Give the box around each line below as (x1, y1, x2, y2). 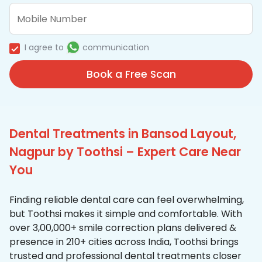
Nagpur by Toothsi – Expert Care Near (9, 143, 241, 161)
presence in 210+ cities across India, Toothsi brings (9, 235, 239, 249)
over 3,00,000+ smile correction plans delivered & (9, 221, 236, 235)
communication (82, 42, 149, 54)
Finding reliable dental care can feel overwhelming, (9, 193, 244, 207)
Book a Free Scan (86, 67, 176, 82)
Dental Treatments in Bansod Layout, (9, 125, 236, 143)
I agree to (25, 42, 64, 54)
